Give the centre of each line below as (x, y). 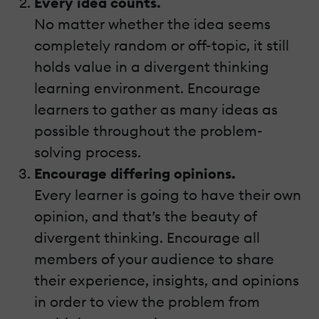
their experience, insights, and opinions (167, 280)
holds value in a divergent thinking (152, 66)
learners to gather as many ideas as (156, 109)
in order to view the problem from (147, 301)
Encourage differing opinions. (135, 173)
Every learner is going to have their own (168, 194)
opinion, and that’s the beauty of (145, 216)
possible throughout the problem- (148, 130)
